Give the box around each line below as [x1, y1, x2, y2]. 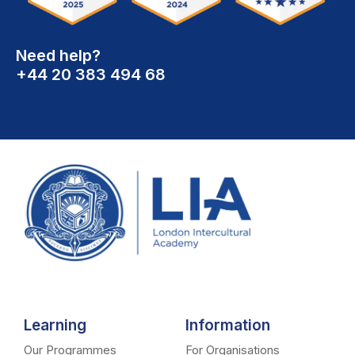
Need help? [16, 46, 101, 66]
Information [185, 315, 270, 334]
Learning [24, 315, 86, 334]
